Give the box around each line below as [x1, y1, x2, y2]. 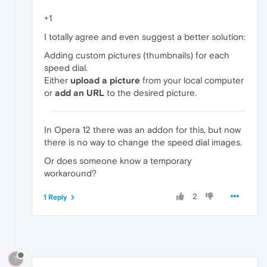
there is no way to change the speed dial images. [44, 136, 242, 147]
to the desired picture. [104, 87, 197, 98]
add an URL [55, 87, 104, 98]
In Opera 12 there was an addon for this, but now [44, 124, 241, 135]
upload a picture [70, 74, 140, 85]
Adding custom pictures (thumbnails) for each [44, 49, 229, 60]
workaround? [44, 167, 97, 178]
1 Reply [44, 193, 67, 201]
